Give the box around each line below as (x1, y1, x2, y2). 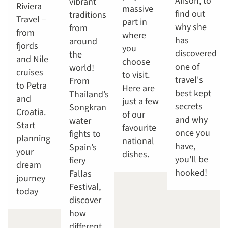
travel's (175, 74, 203, 87)
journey (16, 172, 45, 185)
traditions (69, 9, 106, 22)
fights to (69, 128, 101, 141)
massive (122, 3, 153, 16)
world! (69, 62, 94, 75)
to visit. (122, 69, 150, 82)
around (69, 35, 97, 48)
